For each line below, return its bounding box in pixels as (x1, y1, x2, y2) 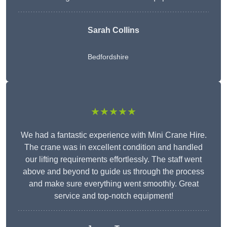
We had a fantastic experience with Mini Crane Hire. (20, 131, 207, 140)
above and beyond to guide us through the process (23, 167, 204, 176)
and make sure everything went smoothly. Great (28, 179, 199, 188)
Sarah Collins (88, 26, 139, 35)
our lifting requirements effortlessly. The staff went (25, 155, 202, 164)
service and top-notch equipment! (54, 192, 173, 201)
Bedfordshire (88, 53, 129, 61)
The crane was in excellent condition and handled (24, 143, 203, 152)
